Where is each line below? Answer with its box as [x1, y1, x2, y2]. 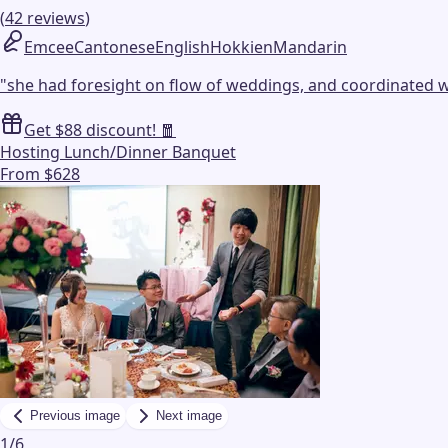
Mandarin [273, 35, 347, 58]
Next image [156, 408, 222, 424]
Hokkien [210, 35, 273, 58]
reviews [27, 6, 85, 29]
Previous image [30, 408, 120, 424]
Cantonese [74, 35, 155, 58]
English [155, 35, 210, 58]
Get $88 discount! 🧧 [24, 118, 176, 141]
